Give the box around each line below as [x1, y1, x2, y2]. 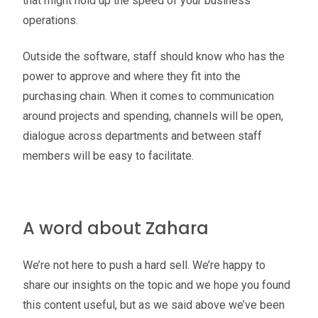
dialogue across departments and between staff [23, 128, 262, 143]
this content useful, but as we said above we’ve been [23, 297, 285, 312]
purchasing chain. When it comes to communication [23, 89, 274, 103]
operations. [23, 13, 78, 28]
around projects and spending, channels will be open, [23, 109, 283, 123]
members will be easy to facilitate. [23, 148, 194, 163]
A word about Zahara [23, 216, 209, 240]
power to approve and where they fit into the [23, 69, 241, 83]
